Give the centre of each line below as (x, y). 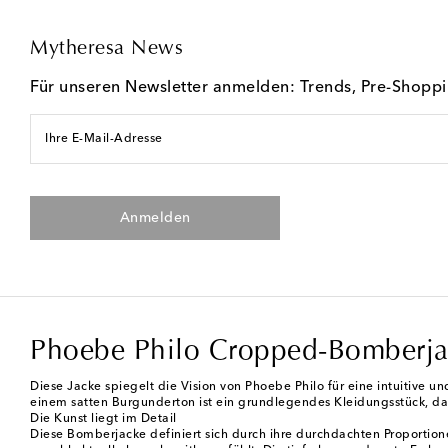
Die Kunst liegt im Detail (103, 419)
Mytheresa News (106, 49)
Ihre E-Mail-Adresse (104, 139)
